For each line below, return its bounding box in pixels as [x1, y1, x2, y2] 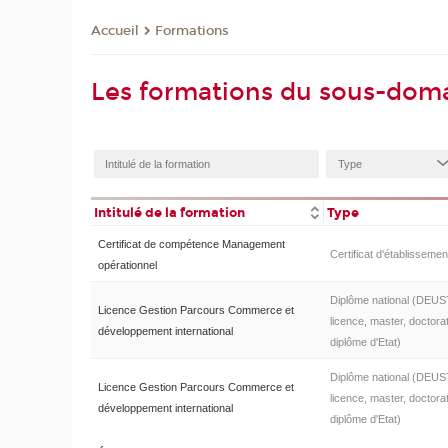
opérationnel [97, 258, 157, 271]
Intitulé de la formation [94, 204, 246, 220]
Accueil [91, 23, 140, 40]
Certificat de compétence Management [97, 237, 285, 250]
